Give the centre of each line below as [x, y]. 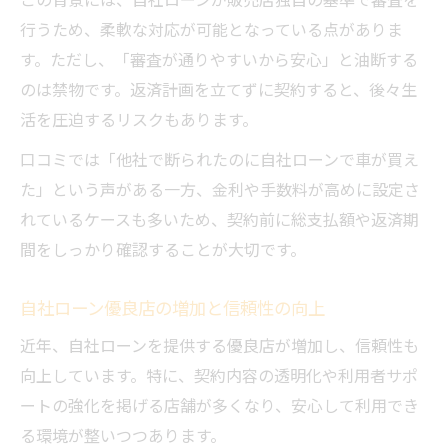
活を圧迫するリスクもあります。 [139, 119]
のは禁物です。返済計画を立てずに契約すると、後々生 [218, 89]
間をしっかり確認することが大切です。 [163, 249]
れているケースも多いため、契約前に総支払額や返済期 [219, 219]
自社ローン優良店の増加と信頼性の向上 [172, 307]
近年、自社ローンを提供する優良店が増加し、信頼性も [219, 345]
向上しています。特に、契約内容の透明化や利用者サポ [219, 375]
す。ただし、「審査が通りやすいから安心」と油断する [219, 59]
